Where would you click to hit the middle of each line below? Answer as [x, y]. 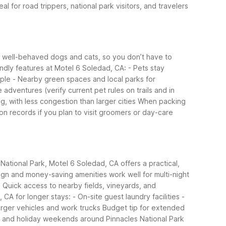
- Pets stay [146, 68]
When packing [162, 101]
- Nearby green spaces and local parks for [84, 79]
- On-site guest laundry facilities [126, 196]
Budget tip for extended [144, 207]
